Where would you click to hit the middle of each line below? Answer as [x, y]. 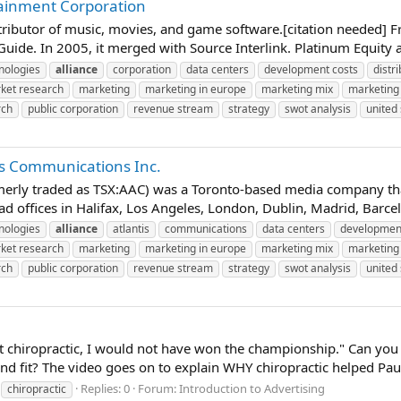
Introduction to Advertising [252, 389]
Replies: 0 [105, 389]
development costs [311, 69]
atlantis [131, 229]
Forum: [158, 389]
